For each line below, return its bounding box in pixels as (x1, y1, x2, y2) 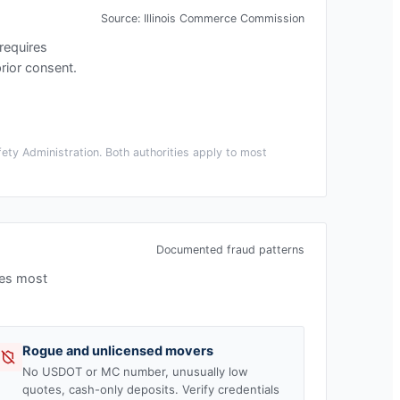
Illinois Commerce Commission (144, 11, 304, 25)
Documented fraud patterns (156, 242, 304, 256)
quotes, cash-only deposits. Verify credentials (21, 381, 279, 396)
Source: (101, 11, 144, 25)
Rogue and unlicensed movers (21, 342, 213, 359)
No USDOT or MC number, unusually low (21, 363, 248, 379)
